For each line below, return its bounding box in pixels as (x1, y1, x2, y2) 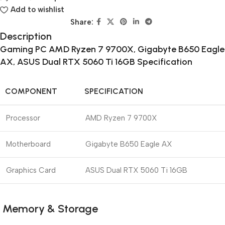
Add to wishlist (10, 5, 64, 14)
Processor (6, 114, 40, 123)
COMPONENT (5, 86, 57, 96)
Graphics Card (6, 166, 56, 175)
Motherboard (6, 140, 51, 149)
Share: (70, 18, 93, 27)
